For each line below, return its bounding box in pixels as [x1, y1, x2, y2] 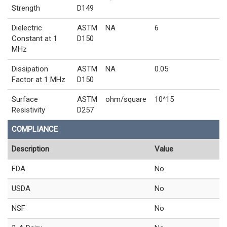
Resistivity [12, 105, 45, 115]
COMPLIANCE [12, 124, 58, 134]
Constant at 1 [12, 33, 57, 43]
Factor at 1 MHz [12, 74, 65, 84]
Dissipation [12, 64, 48, 73]
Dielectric [12, 23, 42, 32]
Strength [12, 3, 40, 13]
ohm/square [105, 94, 146, 104]
